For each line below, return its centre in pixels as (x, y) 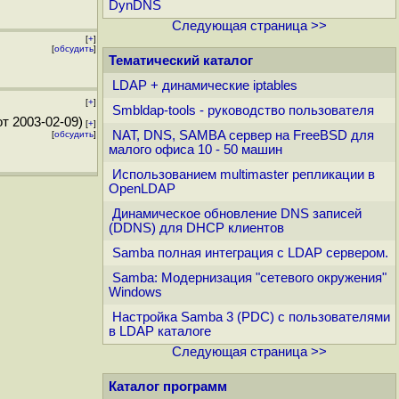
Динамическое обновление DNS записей (237, 214)
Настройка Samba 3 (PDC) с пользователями (251, 317)
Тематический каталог (181, 61)
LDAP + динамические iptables (205, 85)
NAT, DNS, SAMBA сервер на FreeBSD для (243, 135)
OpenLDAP (142, 189)
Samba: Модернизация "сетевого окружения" (249, 278)
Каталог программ (168, 387)
